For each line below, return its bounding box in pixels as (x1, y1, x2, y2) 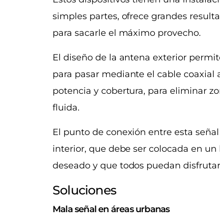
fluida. (53, 102, 80, 113)
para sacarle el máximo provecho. (53, 27, 201, 39)
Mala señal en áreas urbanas (53, 204, 172, 215)
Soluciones (53, 183, 120, 198)
